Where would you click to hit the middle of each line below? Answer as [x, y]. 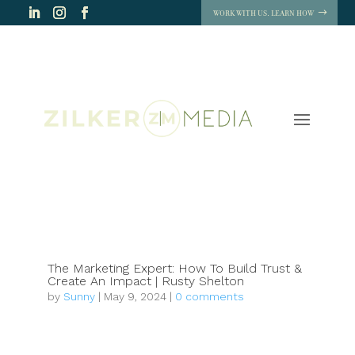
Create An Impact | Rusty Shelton [145, 281]
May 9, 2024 [135, 296]
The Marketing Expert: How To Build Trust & [174, 268]
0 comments [209, 296]
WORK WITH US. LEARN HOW [263, 13]
